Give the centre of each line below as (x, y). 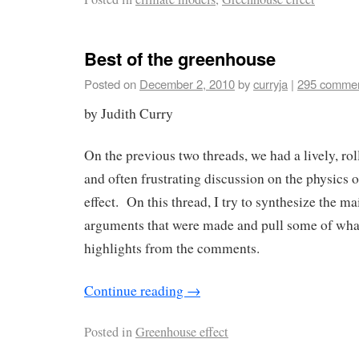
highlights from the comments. (172, 248)
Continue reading (135, 291)
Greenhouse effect (182, 332)
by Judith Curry (129, 113)
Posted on (110, 83)
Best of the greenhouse (180, 58)
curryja (270, 83)
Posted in (108, 332)
